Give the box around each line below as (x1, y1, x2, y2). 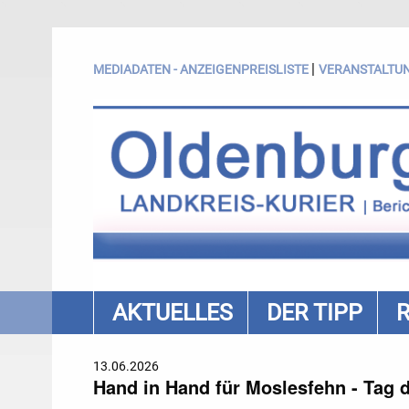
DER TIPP (267, 299, 362, 327)
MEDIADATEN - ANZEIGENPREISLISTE (93, 62, 309, 77)
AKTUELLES (112, 299, 233, 327)
